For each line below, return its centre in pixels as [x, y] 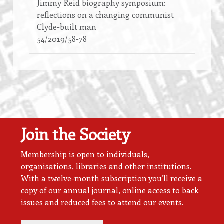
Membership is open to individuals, [85, 154]
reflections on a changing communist [105, 15]
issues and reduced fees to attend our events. [102, 202]
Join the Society [76, 134]
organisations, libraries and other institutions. [106, 166]
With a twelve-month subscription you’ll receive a [112, 178]
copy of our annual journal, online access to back [110, 190]
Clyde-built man [67, 27]
